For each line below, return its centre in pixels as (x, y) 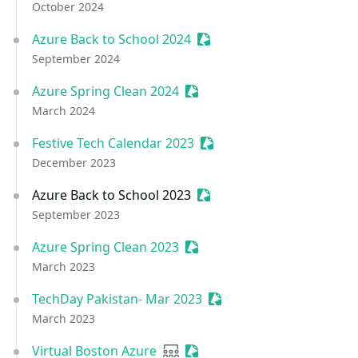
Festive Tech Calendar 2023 (113, 143)
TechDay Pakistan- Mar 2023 (117, 299)
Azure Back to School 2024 (111, 39)
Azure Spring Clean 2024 (105, 91)
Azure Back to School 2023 (111, 195)
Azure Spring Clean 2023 (105, 247)
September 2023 (76, 215)
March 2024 (64, 111)
